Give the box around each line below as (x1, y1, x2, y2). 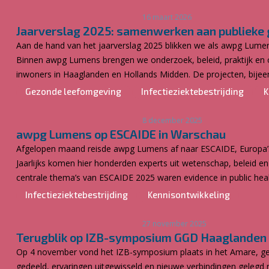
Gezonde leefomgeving (25, 86, 121, 97)
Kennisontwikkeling (148, 189, 230, 200)
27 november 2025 (142, 219, 207, 229)
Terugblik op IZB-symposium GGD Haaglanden (16, 230, 267, 244)
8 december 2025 (142, 115, 202, 125)
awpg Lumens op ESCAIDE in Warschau (16, 127, 226, 141)
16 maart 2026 (142, 12, 192, 22)
